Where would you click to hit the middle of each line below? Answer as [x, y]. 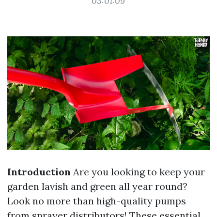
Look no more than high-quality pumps [97, 201]
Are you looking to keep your [138, 172]
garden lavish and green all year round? [97, 186]
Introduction [39, 172]
